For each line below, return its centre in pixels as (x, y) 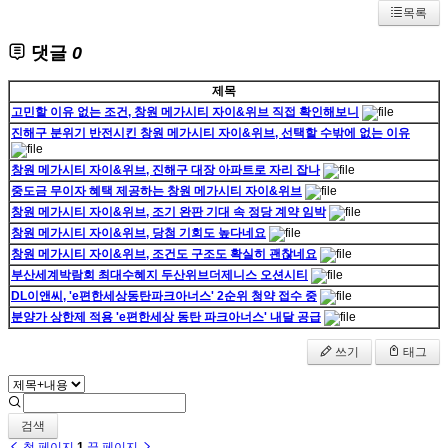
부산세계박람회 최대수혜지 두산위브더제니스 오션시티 (159, 274)
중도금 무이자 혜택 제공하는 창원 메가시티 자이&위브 (156, 190)
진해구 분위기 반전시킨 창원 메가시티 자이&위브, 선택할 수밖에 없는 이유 (210, 132)
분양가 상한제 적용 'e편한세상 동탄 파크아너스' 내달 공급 (166, 316)
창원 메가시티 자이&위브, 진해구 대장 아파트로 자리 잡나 (165, 169)
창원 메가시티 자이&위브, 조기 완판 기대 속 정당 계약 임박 (168, 211)
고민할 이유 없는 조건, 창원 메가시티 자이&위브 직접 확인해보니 (185, 111)
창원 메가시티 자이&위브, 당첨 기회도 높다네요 (138, 232)
